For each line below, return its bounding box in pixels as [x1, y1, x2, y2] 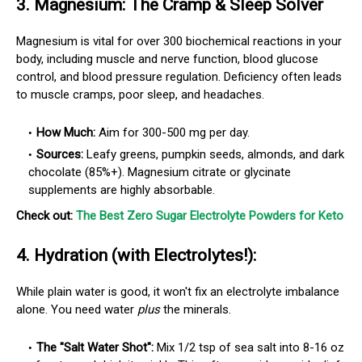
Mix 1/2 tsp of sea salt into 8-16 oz [154, 339, 344, 355]
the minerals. [160, 301, 231, 317]
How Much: [36, 124, 95, 140]
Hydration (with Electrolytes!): [34, 245, 256, 265]
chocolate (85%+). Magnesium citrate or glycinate [28, 164, 291, 179]
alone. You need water [16, 301, 137, 317]
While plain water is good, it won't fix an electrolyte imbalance [16, 284, 339, 299]
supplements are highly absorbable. [28, 182, 215, 197]
